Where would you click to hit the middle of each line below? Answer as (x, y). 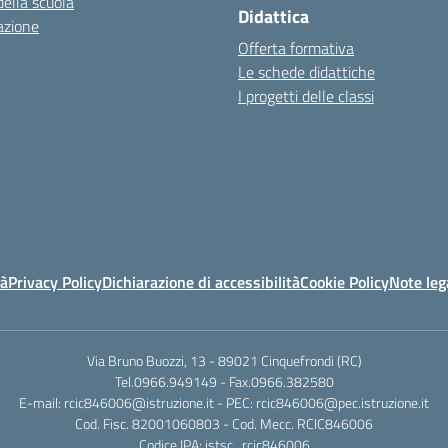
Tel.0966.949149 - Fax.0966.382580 (224, 381)
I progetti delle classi (306, 96)
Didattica (273, 16)
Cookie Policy (344, 282)
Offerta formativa (296, 48)
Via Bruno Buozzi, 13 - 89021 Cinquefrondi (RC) (224, 360)
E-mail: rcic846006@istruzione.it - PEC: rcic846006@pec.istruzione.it (224, 402)
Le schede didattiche (306, 72)
